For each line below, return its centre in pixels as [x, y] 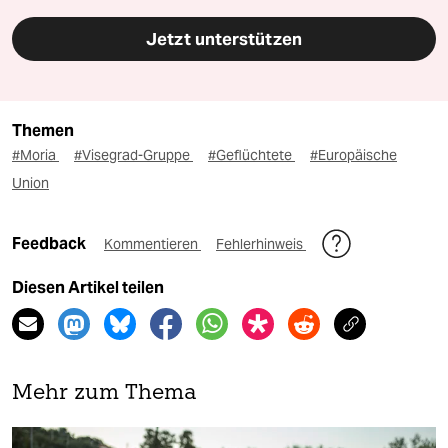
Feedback [50, 243]
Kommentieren [152, 243]
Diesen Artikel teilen [88, 287]
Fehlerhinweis [261, 243]
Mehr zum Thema [104, 393]
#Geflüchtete [251, 154]
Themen [43, 130]
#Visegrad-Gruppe [133, 154]
